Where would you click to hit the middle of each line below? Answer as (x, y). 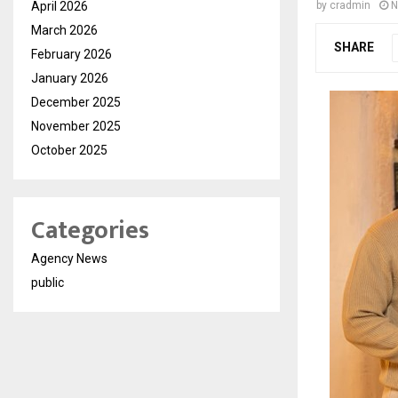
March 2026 (64, 30)
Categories (90, 231)
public (48, 283)
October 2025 (69, 150)
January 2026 (70, 78)
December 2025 (76, 102)
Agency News (69, 259)
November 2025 (76, 126)
